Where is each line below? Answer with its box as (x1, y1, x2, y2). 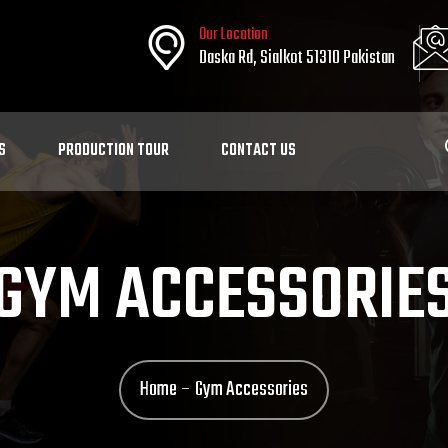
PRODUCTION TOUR (58, 138, 169, 164)
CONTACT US (221, 138, 296, 164)
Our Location (199, 22, 268, 48)
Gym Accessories (195, 374, 308, 405)
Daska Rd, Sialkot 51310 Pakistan (199, 44, 395, 73)
